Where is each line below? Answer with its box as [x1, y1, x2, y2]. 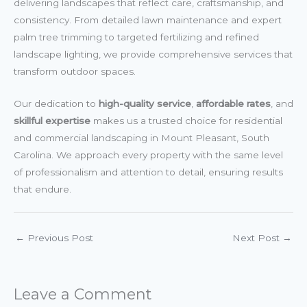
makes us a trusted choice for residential [90, 115, 282, 127]
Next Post [232, 232, 282, 244]
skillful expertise [14, 115, 90, 127]
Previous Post [25, 232, 93, 244]
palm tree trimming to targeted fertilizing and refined [14, 32, 259, 43]
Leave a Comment [14, 284, 151, 303]
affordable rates [196, 98, 271, 110]
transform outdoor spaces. [14, 66, 136, 77]
